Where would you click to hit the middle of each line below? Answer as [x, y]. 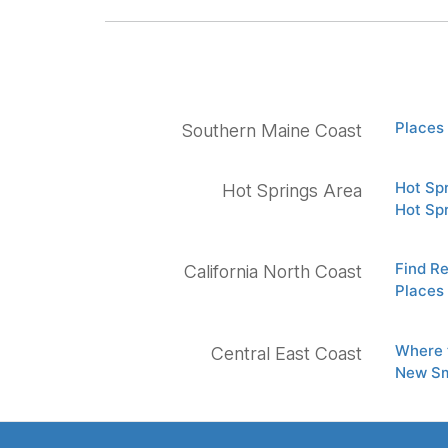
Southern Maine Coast [272, 131]
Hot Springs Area [292, 190]
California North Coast [273, 272]
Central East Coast [286, 353]
